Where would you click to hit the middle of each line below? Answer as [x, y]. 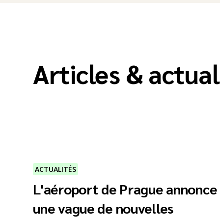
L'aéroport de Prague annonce [125, 189]
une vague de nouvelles [103, 208]
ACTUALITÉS [56, 169]
